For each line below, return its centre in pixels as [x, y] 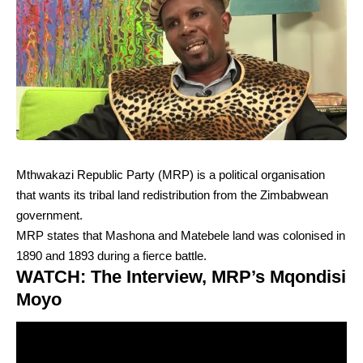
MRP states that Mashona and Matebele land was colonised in [181, 235]
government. [49, 215]
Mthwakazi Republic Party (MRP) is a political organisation [171, 174]
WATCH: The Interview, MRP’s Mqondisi [181, 276]
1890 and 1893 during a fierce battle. [111, 255]
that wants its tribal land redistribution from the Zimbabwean [172, 194]
